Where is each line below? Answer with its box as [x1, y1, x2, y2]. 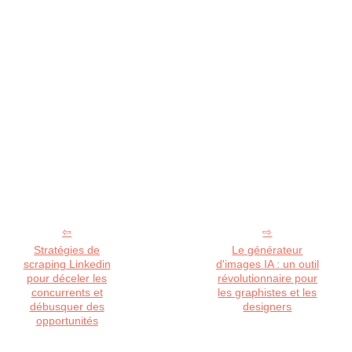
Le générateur [232, 244, 303, 256]
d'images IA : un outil [215, 258, 319, 270]
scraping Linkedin [23, 258, 111, 270]
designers [243, 300, 292, 313]
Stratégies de [34, 244, 101, 256]
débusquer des [29, 300, 104, 313]
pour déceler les [27, 272, 108, 284]
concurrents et [31, 286, 103, 299]
